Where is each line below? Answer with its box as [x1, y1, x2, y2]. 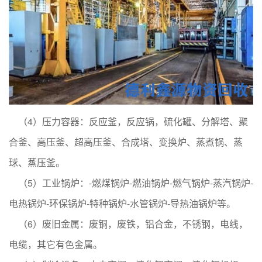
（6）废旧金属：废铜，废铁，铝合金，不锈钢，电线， [9, 216, 248, 230]
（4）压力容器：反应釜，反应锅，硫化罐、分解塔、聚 [9, 114, 248, 128]
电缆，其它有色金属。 [9, 237, 102, 251]
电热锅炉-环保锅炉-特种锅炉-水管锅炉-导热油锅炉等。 [9, 196, 236, 210]
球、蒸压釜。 [9, 155, 65, 169]
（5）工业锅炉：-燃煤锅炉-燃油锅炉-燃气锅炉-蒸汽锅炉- [9, 175, 253, 189]
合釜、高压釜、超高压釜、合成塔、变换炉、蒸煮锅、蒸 [9, 135, 243, 149]
